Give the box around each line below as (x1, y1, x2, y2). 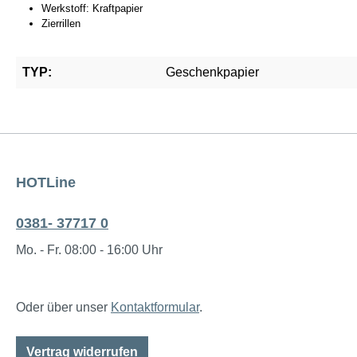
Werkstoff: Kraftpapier (41, 2, 143, 14)
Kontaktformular (111, 300, 199, 315)
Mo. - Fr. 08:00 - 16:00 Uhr (16, 243, 163, 257)
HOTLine (16, 175, 76, 191)
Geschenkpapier (166, 65, 259, 79)
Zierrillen (41, 18, 80, 29)
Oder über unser (16, 300, 111, 315)
